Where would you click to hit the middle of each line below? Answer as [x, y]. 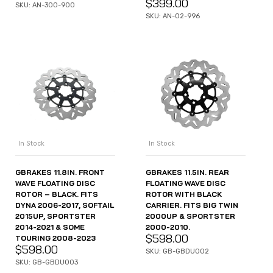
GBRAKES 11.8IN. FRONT [60, 172]
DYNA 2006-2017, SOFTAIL [65, 205]
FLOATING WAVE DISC [186, 183]
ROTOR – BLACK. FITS [57, 194]
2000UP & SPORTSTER [190, 216]
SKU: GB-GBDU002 [177, 251]
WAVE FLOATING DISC [55, 183]
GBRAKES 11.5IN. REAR [187, 172]
